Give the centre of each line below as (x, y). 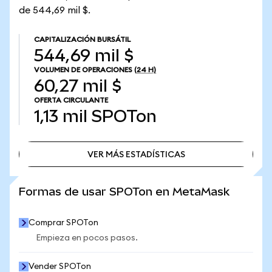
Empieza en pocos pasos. (87, 238)
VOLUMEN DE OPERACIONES (83, 70)
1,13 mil (61, 116)
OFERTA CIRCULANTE (71, 100)
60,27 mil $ (78, 86)
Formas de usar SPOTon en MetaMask (124, 192)
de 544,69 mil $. (55, 10)
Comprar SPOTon (63, 223)
